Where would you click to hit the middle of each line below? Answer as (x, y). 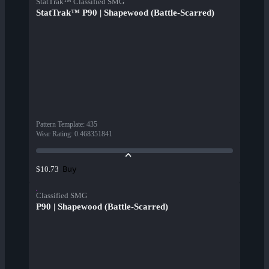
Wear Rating (53, 134)
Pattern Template (59, 125)
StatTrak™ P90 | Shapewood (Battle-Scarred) (125, 13)
